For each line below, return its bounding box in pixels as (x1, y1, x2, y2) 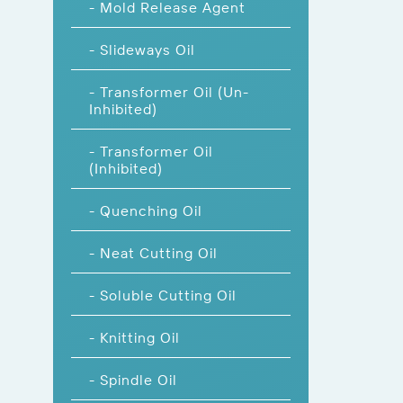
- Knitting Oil (89, 327, 180, 346)
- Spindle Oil (89, 370, 177, 389)
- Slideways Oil (89, 40, 195, 58)
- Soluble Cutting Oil (89, 285, 237, 304)
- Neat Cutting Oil (89, 243, 218, 262)
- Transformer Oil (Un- (89, 82, 249, 101)
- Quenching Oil (89, 201, 202, 219)
